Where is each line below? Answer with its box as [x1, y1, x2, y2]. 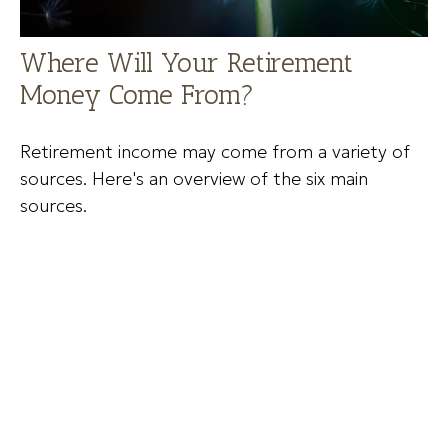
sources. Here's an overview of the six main [20, 167, 368, 191]
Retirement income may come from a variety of [20, 140, 410, 164]
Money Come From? [20, 79, 254, 112]
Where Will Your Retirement [20, 47, 353, 80]
